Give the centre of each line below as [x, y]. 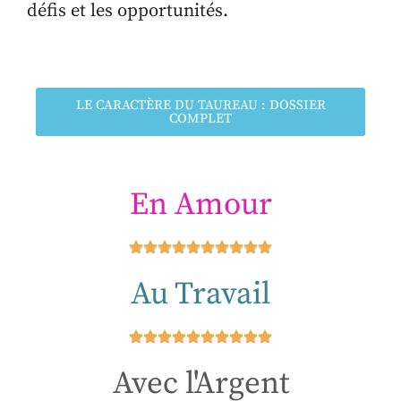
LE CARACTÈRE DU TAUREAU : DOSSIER [200, 105]
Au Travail [200, 294]
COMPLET [200, 118]
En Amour [200, 205]
